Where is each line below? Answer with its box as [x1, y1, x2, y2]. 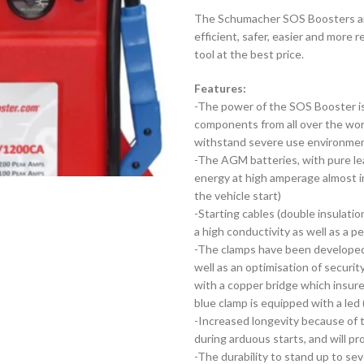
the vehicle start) [194, 188, 281, 202]
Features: [194, 81, 246, 95]
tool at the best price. [194, 47, 304, 61]
